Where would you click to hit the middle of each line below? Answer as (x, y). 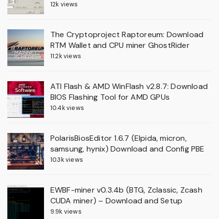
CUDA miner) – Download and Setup (116, 200)
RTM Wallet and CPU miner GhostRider (120, 45)
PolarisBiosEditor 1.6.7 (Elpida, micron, (118, 138)
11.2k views (66, 56)
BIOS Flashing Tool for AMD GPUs (110, 97)
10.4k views (67, 108)
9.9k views (66, 211)
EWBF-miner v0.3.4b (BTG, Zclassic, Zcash (126, 190)
